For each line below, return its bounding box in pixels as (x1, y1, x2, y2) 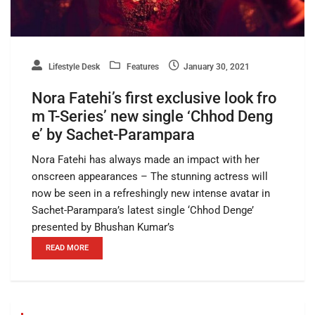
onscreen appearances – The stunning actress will (32, 170, 268, 184)
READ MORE (46, 243, 89, 253)
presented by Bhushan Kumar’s (32, 221, 174, 234)
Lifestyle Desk (46, 62, 100, 72)
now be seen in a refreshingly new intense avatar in (32, 187, 270, 200)
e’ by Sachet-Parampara (32, 126, 195, 144)
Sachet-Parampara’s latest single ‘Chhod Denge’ (32, 204, 254, 217)
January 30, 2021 (184, 62, 250, 72)
